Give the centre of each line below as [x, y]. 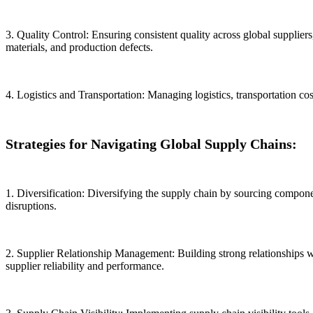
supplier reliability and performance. [85, 266]
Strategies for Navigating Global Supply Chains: [151, 144]
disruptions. [31, 206]
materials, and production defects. [79, 48]
